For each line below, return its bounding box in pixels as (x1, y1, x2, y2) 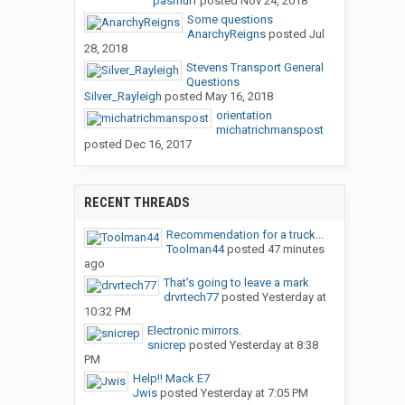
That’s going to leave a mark (163, 276, 309, 290)
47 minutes (267, 242, 325, 257)
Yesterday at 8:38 (229, 338, 318, 353)
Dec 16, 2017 (124, 137, 192, 152)
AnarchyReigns (186, 27, 266, 42)
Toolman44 (165, 242, 224, 257)
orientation (215, 108, 272, 123)
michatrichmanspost (215, 123, 324, 137)
